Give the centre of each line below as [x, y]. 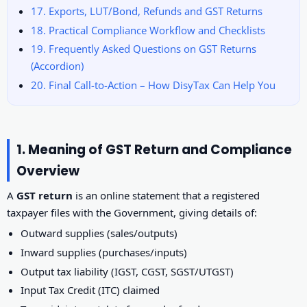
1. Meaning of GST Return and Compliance [154, 149]
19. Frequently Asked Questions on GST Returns [143, 49]
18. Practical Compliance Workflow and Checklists [148, 30]
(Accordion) [57, 66]
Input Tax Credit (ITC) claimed [90, 290]
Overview [48, 171]
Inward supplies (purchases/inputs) [104, 253]
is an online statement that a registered [166, 196]
